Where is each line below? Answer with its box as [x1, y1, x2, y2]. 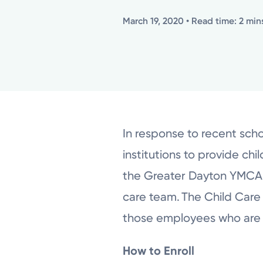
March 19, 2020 [123, 15, 184, 26]
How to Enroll [123, 243, 195, 258]
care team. [123, 189, 180, 204]
